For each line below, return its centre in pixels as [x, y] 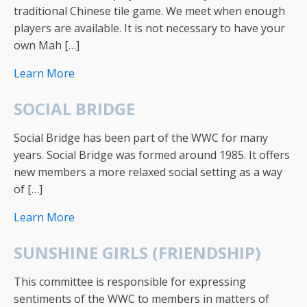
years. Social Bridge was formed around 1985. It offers [152, 155]
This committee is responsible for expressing [130, 282]
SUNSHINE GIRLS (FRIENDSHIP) [137, 253]
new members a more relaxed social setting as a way [148, 172]
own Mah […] [47, 45]
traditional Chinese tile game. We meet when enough [149, 11]
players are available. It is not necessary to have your [149, 28]
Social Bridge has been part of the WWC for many [141, 138]
